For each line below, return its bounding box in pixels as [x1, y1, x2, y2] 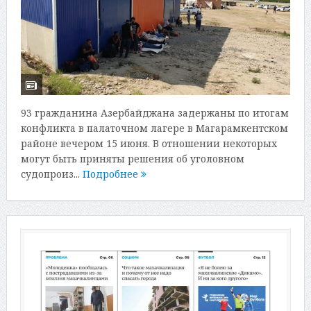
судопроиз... [20, 167, 83, 180]
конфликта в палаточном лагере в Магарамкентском [20, 121, 288, 135]
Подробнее [82, 167, 141, 180]
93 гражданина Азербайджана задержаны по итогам [20, 106, 289, 119]
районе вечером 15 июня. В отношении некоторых [20, 136, 277, 150]
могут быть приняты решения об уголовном [20, 151, 244, 165]
